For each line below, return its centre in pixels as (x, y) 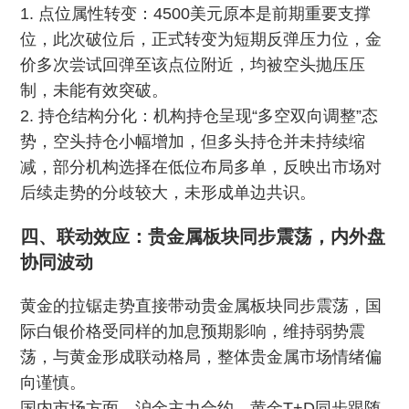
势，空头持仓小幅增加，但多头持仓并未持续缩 (193, 142)
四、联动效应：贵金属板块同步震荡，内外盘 (203, 236)
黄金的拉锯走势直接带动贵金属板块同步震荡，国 (201, 306)
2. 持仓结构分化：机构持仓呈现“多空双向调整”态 (199, 116)
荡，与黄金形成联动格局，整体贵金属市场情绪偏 (201, 357)
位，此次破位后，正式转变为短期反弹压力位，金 (201, 39)
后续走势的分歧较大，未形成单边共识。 (168, 193)
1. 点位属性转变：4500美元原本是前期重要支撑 (196, 14)
